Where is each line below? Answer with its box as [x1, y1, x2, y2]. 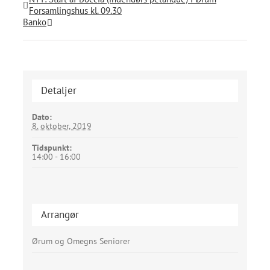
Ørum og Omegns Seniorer [31, 236, 130, 247]
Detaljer [40, 84, 77, 98]
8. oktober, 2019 [31, 121, 92, 132]
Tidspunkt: [31, 142, 72, 154]
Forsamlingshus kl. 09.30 [29, 5, 122, 17]
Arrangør [40, 208, 79, 222]
